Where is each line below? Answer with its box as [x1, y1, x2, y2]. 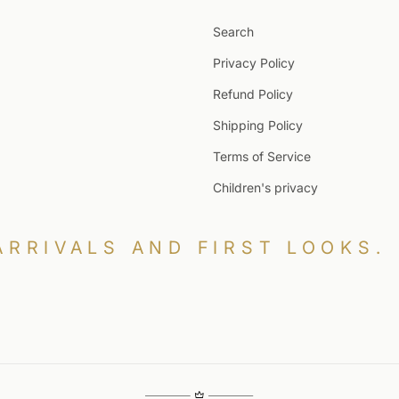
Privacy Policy [213, 54, 295, 70]
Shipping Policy [213, 117, 303, 133]
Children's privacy [213, 179, 318, 195]
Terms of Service [213, 148, 311, 164]
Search [213, 23, 254, 39]
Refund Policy [213, 85, 293, 102]
